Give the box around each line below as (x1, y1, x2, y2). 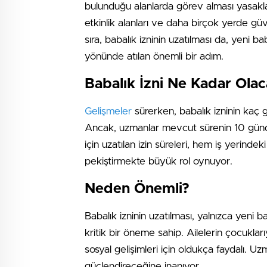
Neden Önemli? (85, 182, 190, 196)
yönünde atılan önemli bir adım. (85, 51, 223, 61)
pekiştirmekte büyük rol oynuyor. (85, 156, 232, 166)
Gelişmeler (85, 106, 132, 116)
